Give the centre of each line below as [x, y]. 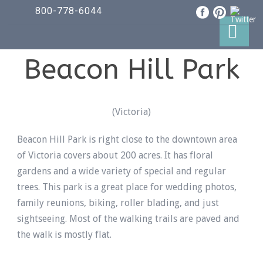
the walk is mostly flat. [64, 235]
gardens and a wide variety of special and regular [122, 171]
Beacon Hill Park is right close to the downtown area [127, 139]
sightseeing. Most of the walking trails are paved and [128, 219]
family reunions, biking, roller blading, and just [118, 203]
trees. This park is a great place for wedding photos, [127, 187]
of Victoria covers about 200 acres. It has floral [115, 155]
